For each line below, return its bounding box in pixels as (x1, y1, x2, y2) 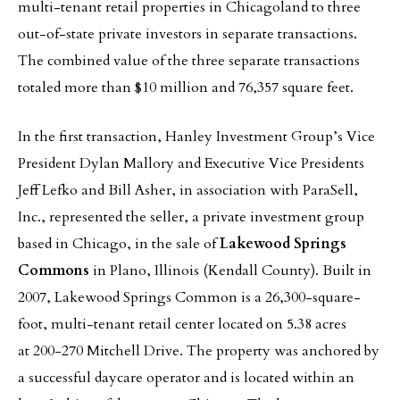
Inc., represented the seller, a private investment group (18, 207, 364, 227)
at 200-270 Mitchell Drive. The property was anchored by (18, 341, 379, 361)
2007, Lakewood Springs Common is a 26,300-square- (18, 287, 361, 307)
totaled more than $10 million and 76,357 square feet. (18, 78, 361, 97)
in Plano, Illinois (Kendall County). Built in (89, 261, 371, 280)
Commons (18, 261, 89, 280)
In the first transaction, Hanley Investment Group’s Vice (18, 127, 375, 146)
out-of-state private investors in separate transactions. (18, 24, 357, 44)
